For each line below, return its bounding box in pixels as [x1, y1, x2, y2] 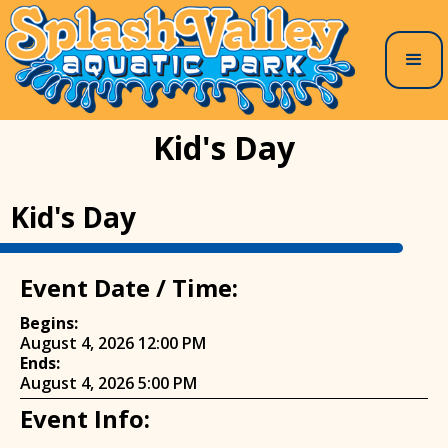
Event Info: [20, 401, 150, 435]
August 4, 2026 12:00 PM [20, 331, 206, 354]
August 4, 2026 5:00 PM [20, 371, 197, 394]
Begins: [20, 311, 78, 334]
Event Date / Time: [20, 270, 238, 304]
